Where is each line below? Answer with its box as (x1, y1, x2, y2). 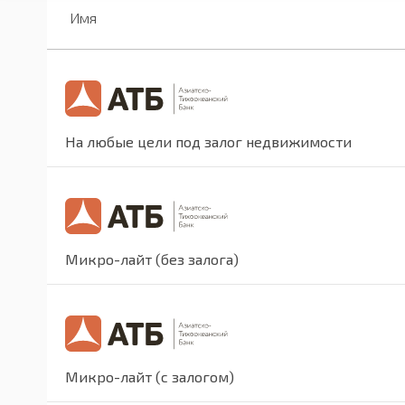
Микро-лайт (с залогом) (65, 368, 234, 386)
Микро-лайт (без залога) (65, 250, 239, 268)
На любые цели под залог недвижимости (65, 133, 352, 151)
